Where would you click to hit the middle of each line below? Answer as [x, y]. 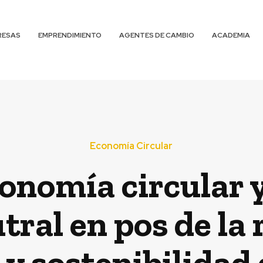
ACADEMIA [231, 35]
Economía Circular [131, 146]
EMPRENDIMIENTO [70, 35]
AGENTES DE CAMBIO [157, 35]
